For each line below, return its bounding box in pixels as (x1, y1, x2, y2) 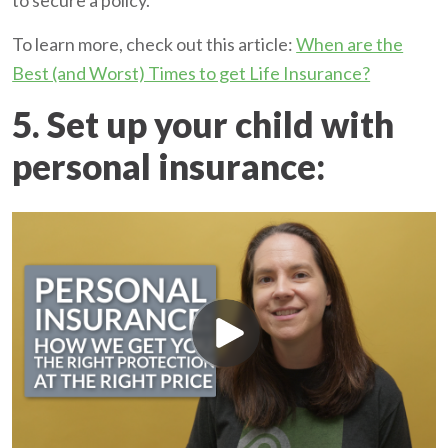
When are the (296, 33, 404, 56)
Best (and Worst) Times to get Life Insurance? (12, 62, 371, 85)
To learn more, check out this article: (12, 33, 297, 56)
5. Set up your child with (12, 103, 395, 146)
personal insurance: (12, 145, 326, 188)
